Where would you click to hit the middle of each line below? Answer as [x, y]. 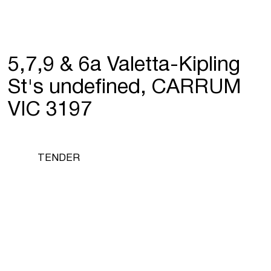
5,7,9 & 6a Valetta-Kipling [124, 66]
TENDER [59, 158]
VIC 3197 [50, 110]
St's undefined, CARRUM [125, 88]
